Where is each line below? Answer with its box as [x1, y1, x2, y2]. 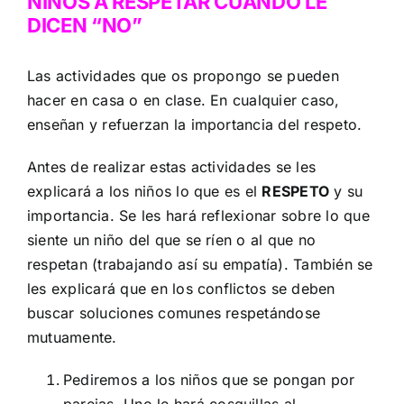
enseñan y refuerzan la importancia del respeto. [27, 115, 363, 133]
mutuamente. [27, 327, 117, 346]
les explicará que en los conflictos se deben [27, 279, 335, 298]
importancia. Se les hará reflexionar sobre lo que [27, 206, 370, 225]
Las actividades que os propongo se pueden [27, 66, 339, 85]
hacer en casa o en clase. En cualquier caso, [27, 90, 340, 109]
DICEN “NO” [27, 14, 142, 38]
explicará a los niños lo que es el [27, 181, 262, 200]
